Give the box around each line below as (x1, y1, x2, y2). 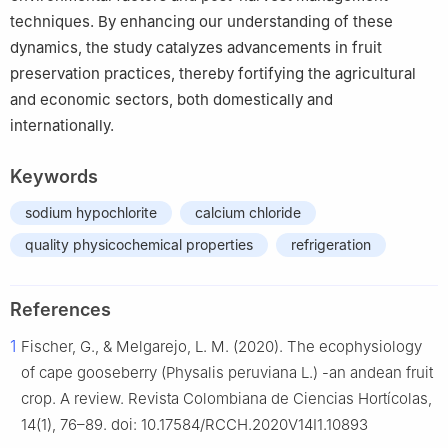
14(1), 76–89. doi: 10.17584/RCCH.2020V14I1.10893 (21, 415, 368, 435)
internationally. (10, 116, 114, 136)
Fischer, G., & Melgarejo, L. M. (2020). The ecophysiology (21, 337, 422, 357)
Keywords (10, 166, 98, 188)
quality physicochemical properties (25, 236, 253, 254)
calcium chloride (195, 204, 301, 222)
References (10, 299, 111, 321)
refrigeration (291, 236, 371, 254)
